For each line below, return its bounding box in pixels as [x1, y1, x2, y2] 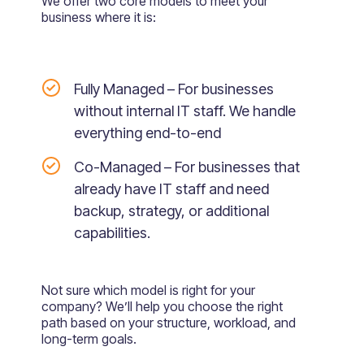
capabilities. [73, 224, 150, 242]
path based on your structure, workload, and [41, 314, 296, 331]
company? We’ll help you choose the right [41, 298, 283, 315]
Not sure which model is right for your [41, 282, 255, 299]
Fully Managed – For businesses [73, 80, 274, 98]
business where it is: [41, 9, 156, 26]
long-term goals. [41, 331, 136, 348]
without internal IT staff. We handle [73, 102, 296, 120]
